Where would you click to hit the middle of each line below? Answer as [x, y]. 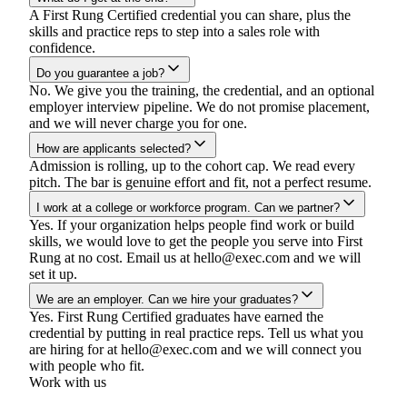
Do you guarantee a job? [100, 74]
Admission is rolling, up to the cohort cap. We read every [192, 166]
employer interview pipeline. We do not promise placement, [199, 107]
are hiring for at [75, 350]
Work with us [68, 382]
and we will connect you [289, 350]
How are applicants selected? [114, 149]
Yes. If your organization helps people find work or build [192, 225]
